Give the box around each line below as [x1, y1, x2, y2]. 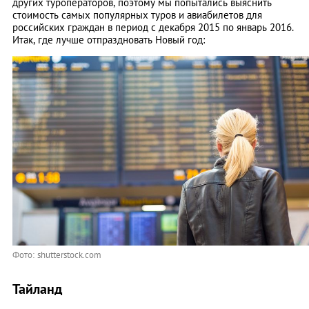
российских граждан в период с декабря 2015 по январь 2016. [12, 21, 294, 34]
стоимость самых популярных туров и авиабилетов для [12, 8, 262, 22]
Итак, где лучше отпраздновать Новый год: [12, 33, 205, 47]
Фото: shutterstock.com [12, 249, 101, 261]
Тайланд [12, 280, 62, 299]
